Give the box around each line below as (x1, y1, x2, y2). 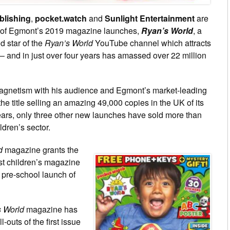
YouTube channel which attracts (93, 36, 211, 49)
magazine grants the (3, 143, 79, 156)
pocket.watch (35, 12, 87, 24)
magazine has (24, 203, 78, 215)
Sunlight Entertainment (105, 12, 195, 24)
